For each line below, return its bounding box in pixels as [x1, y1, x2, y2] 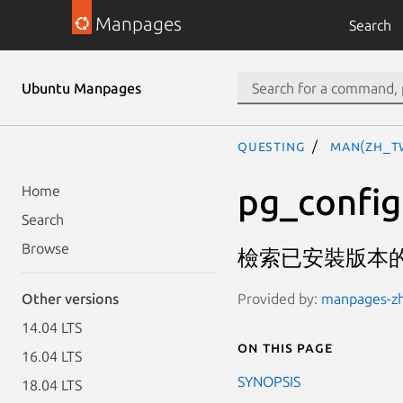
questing [237, 138, 306, 154]
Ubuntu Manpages [22, 80, 141, 96]
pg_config [237, 181, 401, 222]
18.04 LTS [22, 377, 82, 393]
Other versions [22, 291, 119, 307]
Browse [22, 240, 69, 256]
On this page [237, 338, 333, 355]
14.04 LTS [22, 319, 82, 336]
